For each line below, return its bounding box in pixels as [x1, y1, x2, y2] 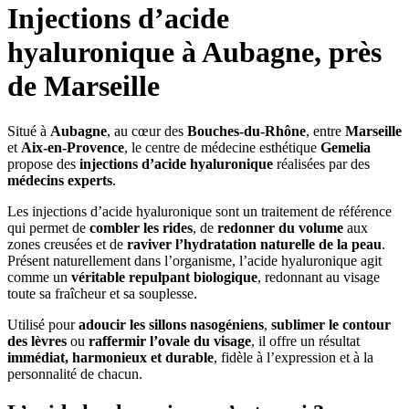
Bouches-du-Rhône [187, 122, 306, 139]
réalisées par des [273, 155, 370, 172]
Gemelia [320, 139, 371, 155]
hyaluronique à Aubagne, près [7, 36, 382, 69]
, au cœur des [107, 122, 187, 139]
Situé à [7, 122, 50, 139]
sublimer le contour [271, 316, 391, 332]
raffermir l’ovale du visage [89, 332, 251, 349]
